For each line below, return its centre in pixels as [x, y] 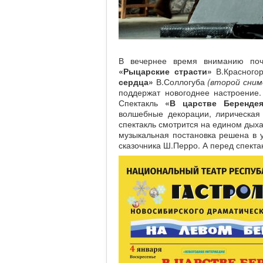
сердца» [136, 82]
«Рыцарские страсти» [165, 71]
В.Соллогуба [180, 82]
